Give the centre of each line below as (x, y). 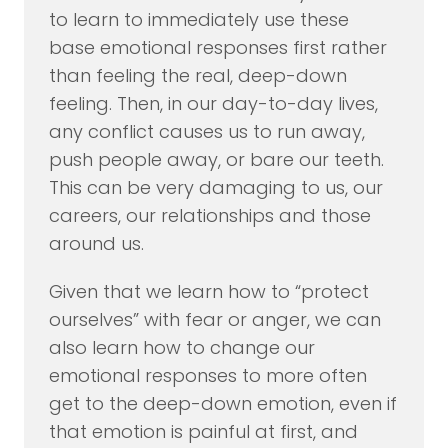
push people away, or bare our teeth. (218, 160)
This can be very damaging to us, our (215, 188)
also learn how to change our (181, 348)
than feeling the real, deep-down (197, 76)
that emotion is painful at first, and (203, 432)
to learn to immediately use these (198, 20)
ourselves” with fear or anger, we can (214, 320)
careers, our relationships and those (209, 216)
